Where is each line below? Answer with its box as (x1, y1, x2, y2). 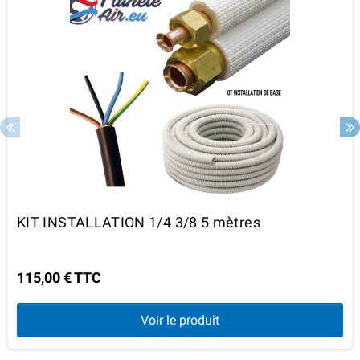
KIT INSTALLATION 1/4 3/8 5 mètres (17, 213, 260, 231)
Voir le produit (141, 312, 219, 328)
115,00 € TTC (17, 268, 101, 286)
